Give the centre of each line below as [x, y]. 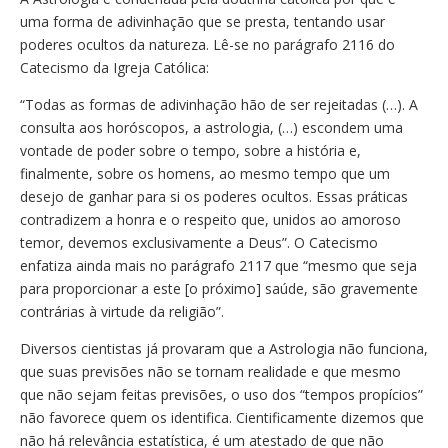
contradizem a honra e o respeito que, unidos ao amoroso [210, 219]
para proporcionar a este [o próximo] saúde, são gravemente [219, 288]
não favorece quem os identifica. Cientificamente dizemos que [222, 417]
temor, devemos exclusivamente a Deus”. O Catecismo [199, 242]
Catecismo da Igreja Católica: [114, 67]
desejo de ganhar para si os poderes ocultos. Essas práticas [214, 196]
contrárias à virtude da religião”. [122, 311]
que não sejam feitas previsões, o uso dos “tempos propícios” [221, 394]
